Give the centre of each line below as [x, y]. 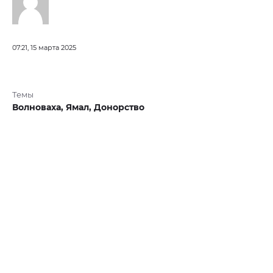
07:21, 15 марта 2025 [44, 48]
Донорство [119, 108]
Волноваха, [39, 108]
